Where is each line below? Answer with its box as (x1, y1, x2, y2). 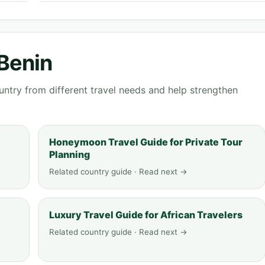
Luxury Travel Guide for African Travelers (49, 209, 243, 221)
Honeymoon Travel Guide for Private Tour (49, 136, 243, 148)
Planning (49, 148, 90, 160)
